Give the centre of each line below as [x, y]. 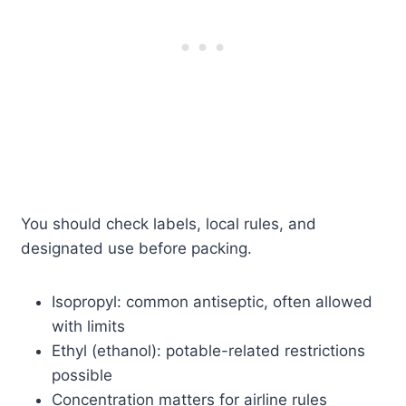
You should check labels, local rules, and [169, 224]
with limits [89, 327]
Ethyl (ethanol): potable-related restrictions [209, 351]
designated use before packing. [137, 249]
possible [82, 376]
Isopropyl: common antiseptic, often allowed [213, 302]
